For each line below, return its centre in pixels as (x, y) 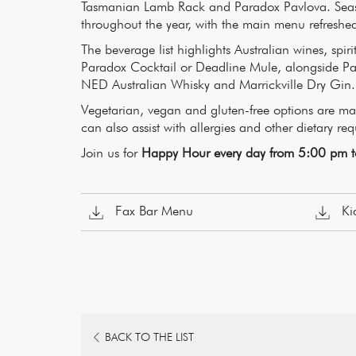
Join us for (111, 153)
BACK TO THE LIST (149, 337)
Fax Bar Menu (152, 211)
